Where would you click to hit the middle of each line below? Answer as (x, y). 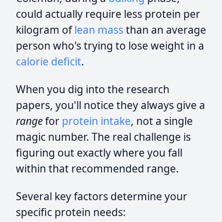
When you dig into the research (93, 89)
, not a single (162, 121)
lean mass (99, 30)
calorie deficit (49, 61)
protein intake (96, 121)
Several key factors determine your (102, 196)
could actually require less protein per (108, 14)
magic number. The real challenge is (103, 137)
